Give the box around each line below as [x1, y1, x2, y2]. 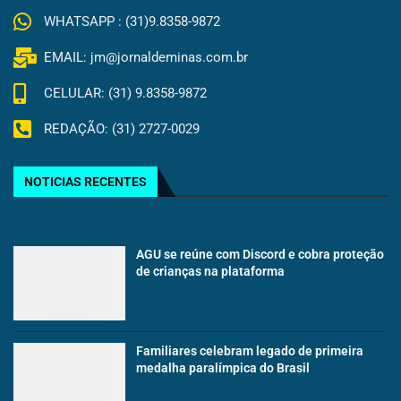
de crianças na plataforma [136, 263, 286, 278]
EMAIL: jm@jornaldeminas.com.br [43, 49, 248, 66]
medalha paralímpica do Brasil [136, 361, 311, 376]
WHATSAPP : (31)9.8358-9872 [43, 13, 220, 30]
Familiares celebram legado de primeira [136, 344, 364, 359]
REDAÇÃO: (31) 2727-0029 [43, 121, 200, 138]
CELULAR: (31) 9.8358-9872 [43, 85, 207, 102]
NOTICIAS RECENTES [24, 174, 147, 189]
